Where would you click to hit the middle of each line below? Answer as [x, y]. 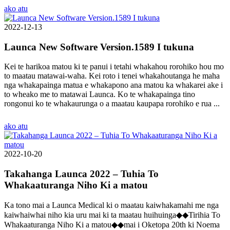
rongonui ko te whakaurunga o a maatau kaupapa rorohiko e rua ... [112, 104]
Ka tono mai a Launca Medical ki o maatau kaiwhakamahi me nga [111, 205]
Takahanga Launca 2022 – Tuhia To [81, 174]
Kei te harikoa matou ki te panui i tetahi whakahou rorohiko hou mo [114, 67]
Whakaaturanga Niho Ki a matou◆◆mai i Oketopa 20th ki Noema [112, 224]
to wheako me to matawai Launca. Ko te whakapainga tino [100, 94]
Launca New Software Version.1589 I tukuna [99, 47]
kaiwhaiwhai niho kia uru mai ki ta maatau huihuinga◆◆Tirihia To [112, 215]
